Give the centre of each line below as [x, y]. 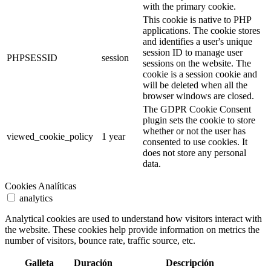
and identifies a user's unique [198, 42]
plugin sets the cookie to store [199, 120]
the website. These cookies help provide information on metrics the [132, 230]
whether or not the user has [194, 131]
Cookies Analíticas [41, 186]
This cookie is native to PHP [197, 20]
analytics [36, 198]
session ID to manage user [193, 53]
